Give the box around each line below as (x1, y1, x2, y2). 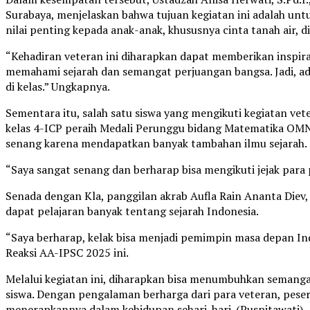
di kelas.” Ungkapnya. (6, 79, 110, 95)
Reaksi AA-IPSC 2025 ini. (6, 245, 129, 261)
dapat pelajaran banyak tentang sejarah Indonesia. (6, 203, 259, 219)
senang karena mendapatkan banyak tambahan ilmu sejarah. (6, 136, 307, 152)
